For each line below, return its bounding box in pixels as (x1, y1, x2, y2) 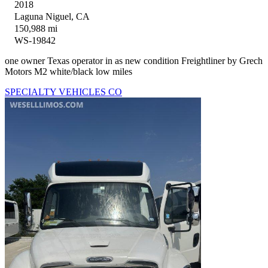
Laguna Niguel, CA (14, 11, 90, 22)
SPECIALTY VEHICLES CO (5, 87, 122, 98)
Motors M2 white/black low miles (5, 66, 132, 77)
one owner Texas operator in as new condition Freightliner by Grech (5, 56, 263, 66)
